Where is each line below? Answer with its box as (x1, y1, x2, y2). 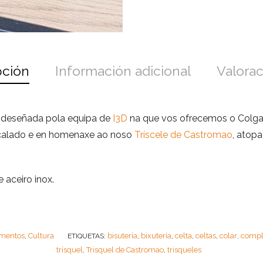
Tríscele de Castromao (134, 129, 232, 140)
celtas (195, 231, 216, 240)
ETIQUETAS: (67, 231, 107, 240)
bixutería (140, 231, 171, 240)
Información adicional (55, 62, 191, 79)
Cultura (28, 231, 54, 240)
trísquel (56, 245, 83, 254)
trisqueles (167, 245, 201, 254)
